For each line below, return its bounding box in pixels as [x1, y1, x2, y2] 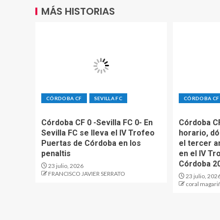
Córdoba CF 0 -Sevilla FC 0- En [41, 118, 153, 127]
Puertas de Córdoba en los [41, 138, 141, 148]
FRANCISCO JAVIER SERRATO [48, 170, 125, 177]
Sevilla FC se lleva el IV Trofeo [41, 128, 155, 137]
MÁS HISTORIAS [41, 4, 115, 18]
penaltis [41, 149, 71, 158]
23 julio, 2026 [47, 162, 83, 169]
